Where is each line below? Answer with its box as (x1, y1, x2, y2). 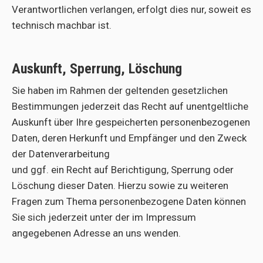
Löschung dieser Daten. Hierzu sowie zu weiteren (12, 180, 228, 191)
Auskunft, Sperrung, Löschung (12, 60, 182, 77)
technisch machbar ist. (12, 19, 112, 31)
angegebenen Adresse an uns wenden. (12, 227, 181, 239)
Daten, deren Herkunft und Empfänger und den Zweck (12, 132, 247, 144)
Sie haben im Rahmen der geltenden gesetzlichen (12, 85, 228, 96)
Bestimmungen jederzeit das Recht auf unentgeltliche (12, 100, 248, 112)
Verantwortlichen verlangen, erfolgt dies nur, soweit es (12, 4, 251, 15)
